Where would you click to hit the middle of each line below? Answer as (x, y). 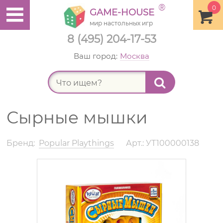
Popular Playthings (77, 143)
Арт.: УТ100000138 (163, 143)
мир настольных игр (121, 23)
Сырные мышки (77, 117)
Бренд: (21, 143)
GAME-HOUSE (122, 12)
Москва (135, 56)
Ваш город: (96, 56)
